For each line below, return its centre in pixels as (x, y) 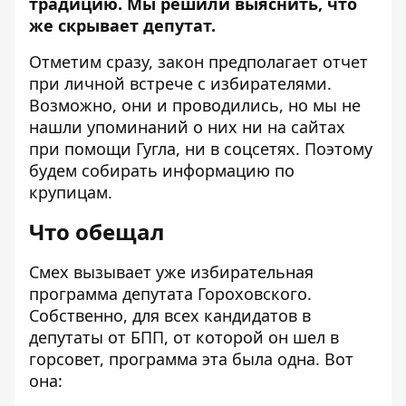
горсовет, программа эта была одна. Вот (191, 359)
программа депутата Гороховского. (170, 294)
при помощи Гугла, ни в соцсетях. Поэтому (201, 149)
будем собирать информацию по (162, 171)
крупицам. (71, 193)
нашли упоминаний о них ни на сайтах (187, 127)
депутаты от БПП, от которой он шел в (184, 338)
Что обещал (97, 232)
